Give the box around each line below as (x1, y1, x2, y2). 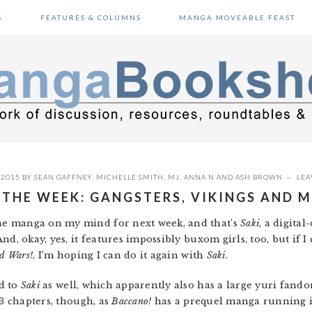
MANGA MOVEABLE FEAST (178, 13, 295, 22)
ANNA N (184, 173, 214, 181)
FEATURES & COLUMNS (40, 13, 141, 22)
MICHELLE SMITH (96, 173, 164, 181)
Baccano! (111, 295, 152, 307)
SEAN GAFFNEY (34, 173, 92, 181)
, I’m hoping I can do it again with (33, 249, 207, 261)
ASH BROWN (235, 173, 283, 181)
